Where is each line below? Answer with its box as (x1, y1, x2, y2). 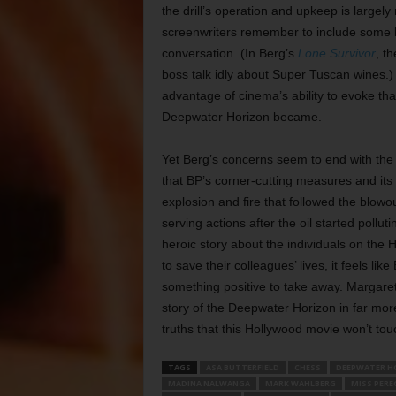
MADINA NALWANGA (167, 377, 250, 389)
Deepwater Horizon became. (161, 110, 322, 124)
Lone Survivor (297, 46, 376, 60)
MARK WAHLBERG (264, 377, 336, 389)
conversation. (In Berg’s (161, 46, 298, 60)
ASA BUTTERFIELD (205, 362, 279, 373)
